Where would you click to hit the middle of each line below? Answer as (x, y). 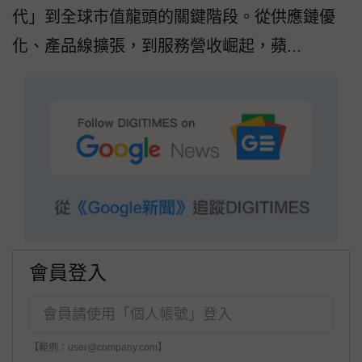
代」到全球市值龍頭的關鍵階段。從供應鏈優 (174, 17)
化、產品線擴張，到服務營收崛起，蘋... (157, 46)
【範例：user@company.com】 (98, 348)
